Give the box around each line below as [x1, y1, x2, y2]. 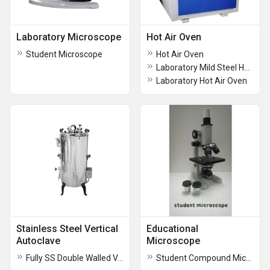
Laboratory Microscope [16, 31, 121, 43]
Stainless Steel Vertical [16, 223, 118, 234]
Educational [146, 223, 198, 234]
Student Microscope [26, 49, 102, 59]
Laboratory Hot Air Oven [156, 76, 247, 86]
